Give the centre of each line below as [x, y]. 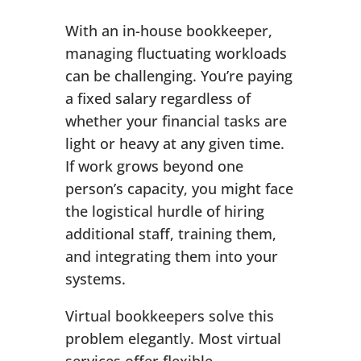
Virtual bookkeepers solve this [169, 316]
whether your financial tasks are [176, 121]
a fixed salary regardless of [158, 99]
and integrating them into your [171, 257]
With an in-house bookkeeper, [168, 31]
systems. [95, 279]
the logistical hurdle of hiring [164, 212]
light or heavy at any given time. [174, 144]
